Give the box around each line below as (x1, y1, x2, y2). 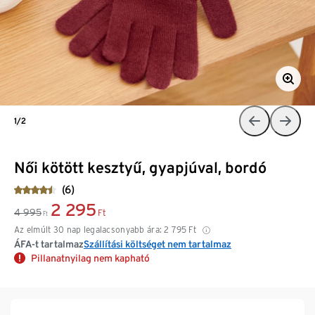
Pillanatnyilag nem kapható (31, 252, 150, 264)
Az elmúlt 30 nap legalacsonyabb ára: (14, 224, 162, 235)
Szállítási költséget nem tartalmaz (84, 238, 231, 250)
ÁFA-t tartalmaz (14, 238, 84, 250)
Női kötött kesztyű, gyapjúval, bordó (14, 157, 266, 176)
